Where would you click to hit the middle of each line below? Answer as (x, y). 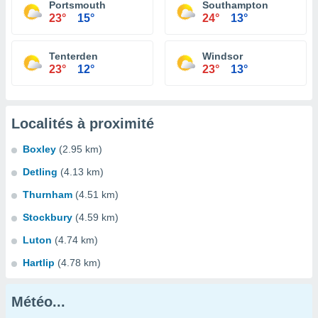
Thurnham (48, 194)
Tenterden (73, 56)
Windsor (223, 56)
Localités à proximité (83, 124)
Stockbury (48, 217)
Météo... (38, 302)
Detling (40, 172)
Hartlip (39, 263)
